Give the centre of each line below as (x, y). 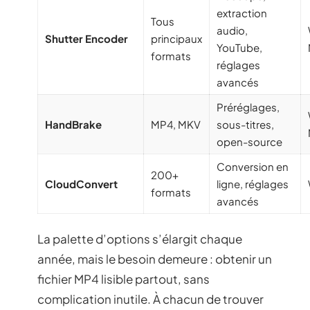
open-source (249, 141)
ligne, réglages (253, 183)
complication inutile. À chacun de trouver (151, 299)
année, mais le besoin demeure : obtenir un (155, 259)
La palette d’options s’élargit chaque (140, 239)
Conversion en (253, 166)
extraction (242, 12)
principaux (176, 38)
